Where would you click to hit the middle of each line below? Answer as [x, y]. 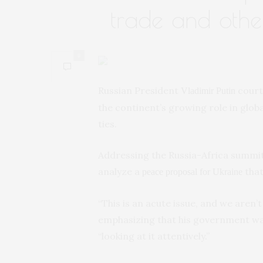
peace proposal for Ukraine [192, 171]
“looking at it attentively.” [154, 236]
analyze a [120, 171]
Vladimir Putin [208, 90]
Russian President [139, 90]
